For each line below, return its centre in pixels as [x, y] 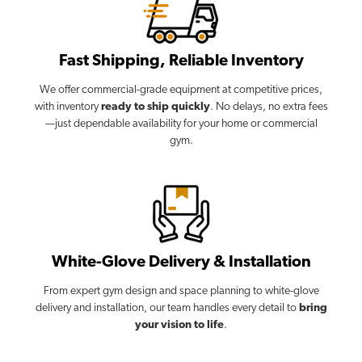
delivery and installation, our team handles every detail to [167, 308]
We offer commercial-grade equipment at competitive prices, [181, 90]
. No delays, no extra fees [269, 107]
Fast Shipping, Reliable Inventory [181, 61]
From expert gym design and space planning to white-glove [181, 291]
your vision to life [179, 325]
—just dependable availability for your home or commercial [181, 124]
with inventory [67, 107]
